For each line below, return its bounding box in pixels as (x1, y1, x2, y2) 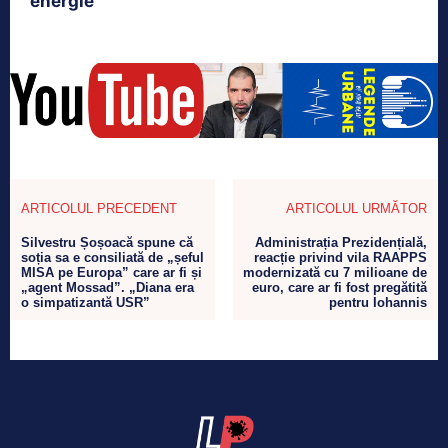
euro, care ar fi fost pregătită (251, 279, 427, 295)
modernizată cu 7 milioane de (242, 264, 427, 280)
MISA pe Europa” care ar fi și (21, 264, 202, 280)
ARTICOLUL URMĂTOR (285, 200, 427, 216)
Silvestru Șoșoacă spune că (21, 234, 193, 250)
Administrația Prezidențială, (254, 234, 427, 250)
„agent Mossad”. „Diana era (21, 279, 194, 295)
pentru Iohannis (328, 294, 427, 310)
